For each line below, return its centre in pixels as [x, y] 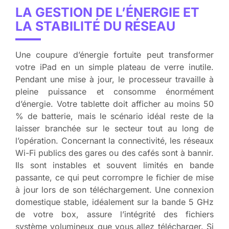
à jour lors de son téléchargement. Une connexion [114, 190]
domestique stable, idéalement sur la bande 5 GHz [114, 202]
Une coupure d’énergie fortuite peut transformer [114, 55]
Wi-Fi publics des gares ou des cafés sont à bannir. [114, 153]
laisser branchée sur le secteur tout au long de [114, 129]
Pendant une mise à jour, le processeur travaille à [114, 79]
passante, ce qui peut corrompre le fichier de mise [114, 178]
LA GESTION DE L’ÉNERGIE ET [107, 13]
